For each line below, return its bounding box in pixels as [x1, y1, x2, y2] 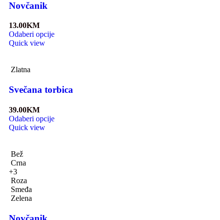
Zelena [11, 193, 32, 202]
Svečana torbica [9, 84, 73, 95]
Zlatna [11, 65, 30, 74]
